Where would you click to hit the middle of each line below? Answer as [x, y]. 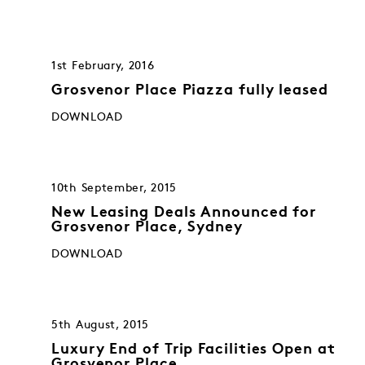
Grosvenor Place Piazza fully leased [190, 91]
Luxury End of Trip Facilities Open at [193, 350]
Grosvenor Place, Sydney [147, 228]
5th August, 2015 [101, 325]
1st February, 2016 [103, 66]
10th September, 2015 [114, 188]
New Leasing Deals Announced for [184, 213]
